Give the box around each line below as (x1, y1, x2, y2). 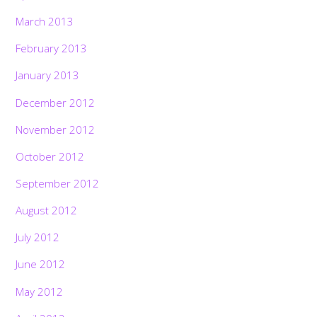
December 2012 (16, 95, 96, 110)
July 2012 (16, 230, 60, 245)
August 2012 (16, 203, 78, 218)
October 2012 (16, 149, 85, 163)
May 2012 (16, 284, 64, 299)
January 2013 (16, 68, 80, 83)
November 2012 (16, 122, 96, 137)
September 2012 (16, 175, 100, 190)
